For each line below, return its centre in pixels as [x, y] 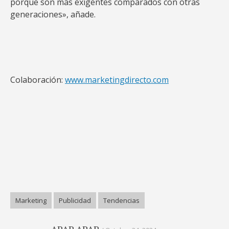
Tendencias [121, 200]
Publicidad [75, 200]
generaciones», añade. [53, 14]
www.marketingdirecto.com [117, 80]
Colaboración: [38, 80]
